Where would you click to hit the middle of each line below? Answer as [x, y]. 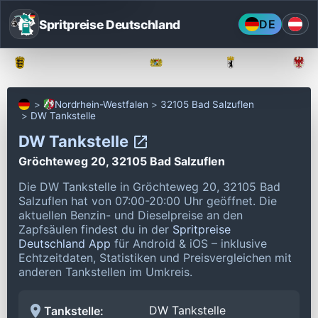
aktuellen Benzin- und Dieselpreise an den [131, 215]
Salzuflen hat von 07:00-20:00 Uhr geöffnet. [139, 201]
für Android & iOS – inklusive [189, 243]
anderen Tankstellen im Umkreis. [105, 272]
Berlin [259, 62]
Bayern [188, 62]
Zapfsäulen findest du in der [95, 229]
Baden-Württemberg [82, 62]
